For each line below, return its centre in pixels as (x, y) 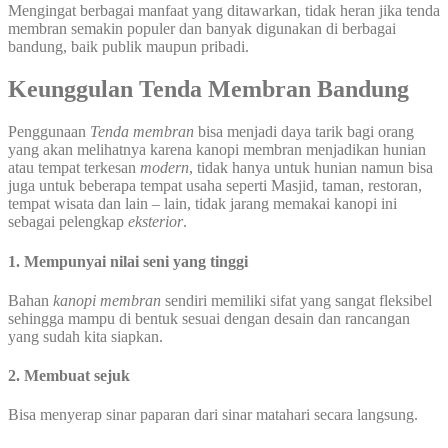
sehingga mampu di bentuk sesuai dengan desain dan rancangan (209, 318)
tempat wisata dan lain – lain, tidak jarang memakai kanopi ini (202, 204)
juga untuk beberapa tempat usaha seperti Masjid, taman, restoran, (215, 186)
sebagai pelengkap (68, 222)
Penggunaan (49, 132)
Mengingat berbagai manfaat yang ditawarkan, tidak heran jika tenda (224, 11)
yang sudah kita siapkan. (85, 336)
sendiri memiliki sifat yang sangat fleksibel (296, 300)
